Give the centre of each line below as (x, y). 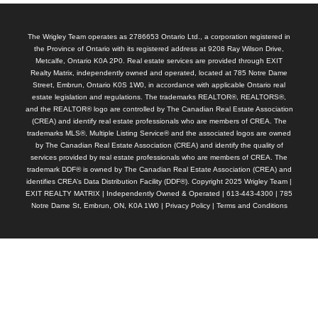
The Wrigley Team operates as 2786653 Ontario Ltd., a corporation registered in (159, 36)
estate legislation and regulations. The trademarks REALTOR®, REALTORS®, (159, 97)
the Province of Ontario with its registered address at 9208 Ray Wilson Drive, (159, 48)
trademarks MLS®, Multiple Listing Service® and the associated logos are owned (159, 133)
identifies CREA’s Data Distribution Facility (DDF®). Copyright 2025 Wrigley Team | (159, 181)
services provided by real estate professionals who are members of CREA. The (159, 157)
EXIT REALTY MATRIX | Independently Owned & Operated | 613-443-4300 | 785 (159, 193)
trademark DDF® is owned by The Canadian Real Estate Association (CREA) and (159, 169)
